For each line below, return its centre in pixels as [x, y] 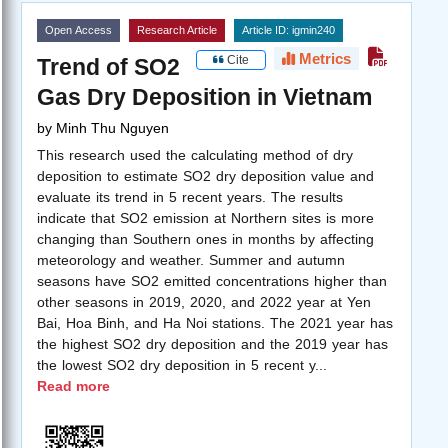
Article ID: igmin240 [288, 29]
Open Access [78, 29]
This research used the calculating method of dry [195, 154]
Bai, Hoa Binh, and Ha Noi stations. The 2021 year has [215, 322]
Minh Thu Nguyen [112, 127]
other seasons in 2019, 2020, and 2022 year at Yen [204, 301]
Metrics [323, 58]
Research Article [177, 29]
